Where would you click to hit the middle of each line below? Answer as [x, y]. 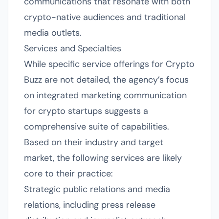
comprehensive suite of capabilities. [97, 127]
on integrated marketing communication [105, 95]
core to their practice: [68, 174]
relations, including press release [90, 205]
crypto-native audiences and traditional [105, 17]
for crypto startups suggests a [86, 111]
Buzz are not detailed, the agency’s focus [106, 80]
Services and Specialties [73, 48]
